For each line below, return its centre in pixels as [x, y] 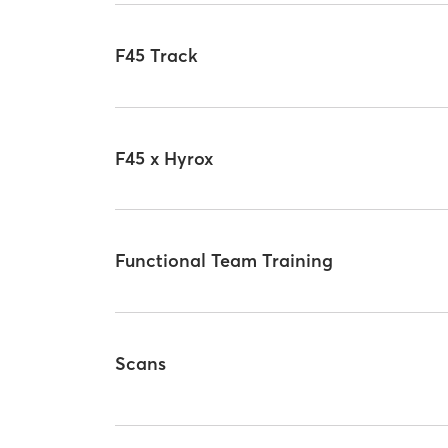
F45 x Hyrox [164, 158]
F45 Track [157, 56]
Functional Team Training [224, 261]
